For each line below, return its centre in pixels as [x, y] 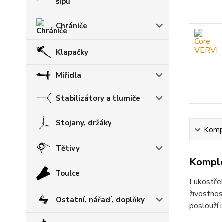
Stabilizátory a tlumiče [98, 98]
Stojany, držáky [84, 123]
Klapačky [72, 52]
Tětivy [68, 148]
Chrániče [72, 26]
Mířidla [69, 75]
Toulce [68, 173]
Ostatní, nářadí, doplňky [100, 199]
